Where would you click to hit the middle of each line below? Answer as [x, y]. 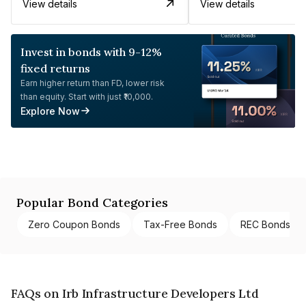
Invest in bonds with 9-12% [91, 52]
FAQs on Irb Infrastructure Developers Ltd [135, 293]
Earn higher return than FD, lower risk [93, 83]
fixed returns [55, 68]
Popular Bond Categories [92, 202]
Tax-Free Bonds [180, 224]
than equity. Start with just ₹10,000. [87, 96]
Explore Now [50, 111]
